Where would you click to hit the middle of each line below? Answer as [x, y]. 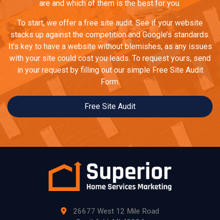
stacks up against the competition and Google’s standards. [110, 35]
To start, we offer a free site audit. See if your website [110, 23]
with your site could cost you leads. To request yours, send [110, 58]
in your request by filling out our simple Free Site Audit [110, 70]
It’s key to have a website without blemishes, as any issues [110, 46]
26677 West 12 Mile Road [115, 211]
